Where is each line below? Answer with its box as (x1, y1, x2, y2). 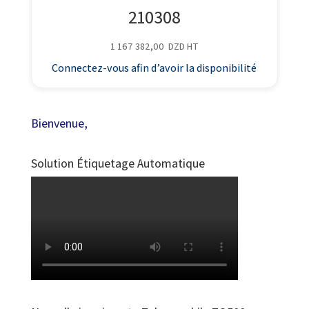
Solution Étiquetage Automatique (30, 154, 205, 171)
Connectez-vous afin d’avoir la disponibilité (52, 61, 257, 76)
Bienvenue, (30, 114, 88, 131)
